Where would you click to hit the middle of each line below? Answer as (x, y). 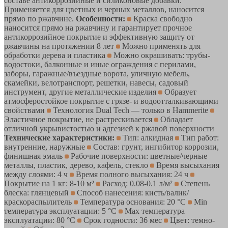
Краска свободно (162, 18)
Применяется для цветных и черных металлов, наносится (104, 9)
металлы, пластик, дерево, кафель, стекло (77, 165)
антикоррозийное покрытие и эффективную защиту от (99, 37)
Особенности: (101, 18)
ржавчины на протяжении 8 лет (60, 46)
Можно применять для (160, 46)
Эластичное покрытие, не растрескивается (79, 119)
